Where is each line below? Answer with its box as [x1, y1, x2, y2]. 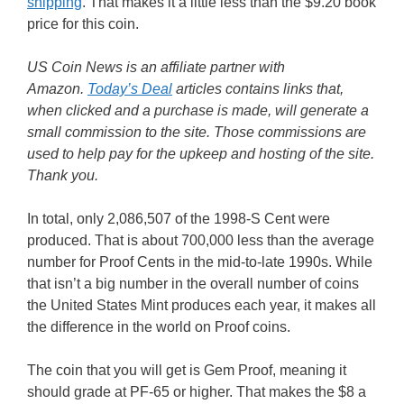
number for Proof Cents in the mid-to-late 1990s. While [27, 254, 372, 270]
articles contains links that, [172, 81, 344, 96]
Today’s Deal [87, 81, 172, 96]
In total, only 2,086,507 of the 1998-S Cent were [27, 211, 330, 226]
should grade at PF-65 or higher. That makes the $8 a [27, 384, 366, 399]
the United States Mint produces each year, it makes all [27, 298, 376, 313]
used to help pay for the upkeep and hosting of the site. [27, 146, 374, 161]
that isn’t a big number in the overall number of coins [27, 276, 359, 291]
